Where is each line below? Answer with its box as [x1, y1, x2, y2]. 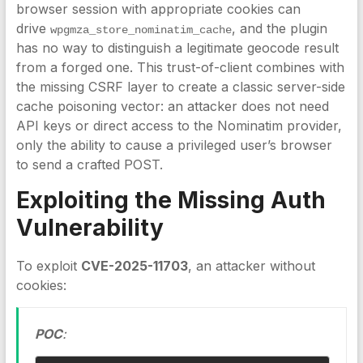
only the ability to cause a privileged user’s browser [15, 137, 332, 153]
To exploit [15, 258, 81, 274]
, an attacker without [187, 258, 315, 274]
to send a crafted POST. [15, 156, 163, 173]
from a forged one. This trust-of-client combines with [15, 59, 344, 75]
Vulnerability [15, 214, 164, 241]
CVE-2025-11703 [80, 258, 188, 274]
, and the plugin [231, 20, 327, 36]
